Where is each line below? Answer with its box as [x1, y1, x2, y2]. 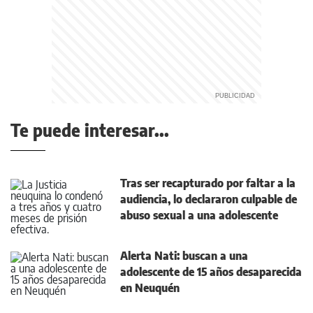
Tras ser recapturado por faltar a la [120, 176, 296, 191]
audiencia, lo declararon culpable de [120, 192, 297, 207]
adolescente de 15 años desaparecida [120, 265, 302, 279]
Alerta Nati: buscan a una [120, 249, 248, 263]
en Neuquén [120, 281, 180, 296]
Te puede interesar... [10, 119, 169, 141]
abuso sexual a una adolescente [120, 208, 278, 223]
